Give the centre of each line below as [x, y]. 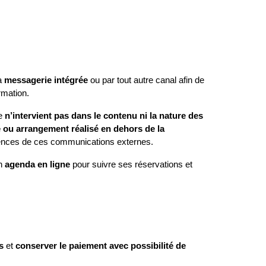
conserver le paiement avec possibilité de [101, 246]
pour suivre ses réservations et [131, 164]
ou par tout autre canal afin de [146, 80]
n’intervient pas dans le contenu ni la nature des [104, 116]
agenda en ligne [37, 164]
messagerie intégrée [46, 80]
